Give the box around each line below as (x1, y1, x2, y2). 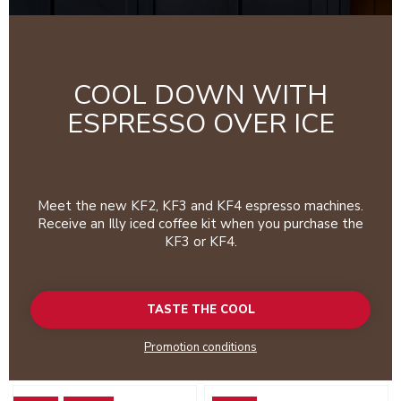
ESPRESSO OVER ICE (66, 106, 335, 143)
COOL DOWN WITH (73, 77, 328, 115)
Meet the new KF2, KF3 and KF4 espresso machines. (38, 197, 363, 216)
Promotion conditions (144, 339, 257, 356)
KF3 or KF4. (164, 233, 237, 252)
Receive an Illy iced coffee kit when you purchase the (38, 215, 363, 234)
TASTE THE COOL (146, 302, 255, 319)
